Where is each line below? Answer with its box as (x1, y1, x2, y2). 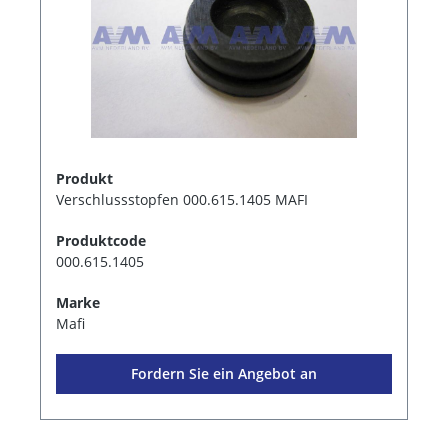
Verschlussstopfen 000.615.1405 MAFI (56, 190, 308, 210)
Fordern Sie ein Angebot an (131, 364, 317, 384)
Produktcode (56, 231, 146, 251)
